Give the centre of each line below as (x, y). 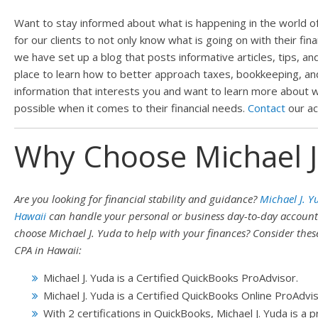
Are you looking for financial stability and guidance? (137, 199)
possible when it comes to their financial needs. (131, 108)
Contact (267, 108)
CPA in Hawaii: (48, 250)
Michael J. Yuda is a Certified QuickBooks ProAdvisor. (171, 278)
